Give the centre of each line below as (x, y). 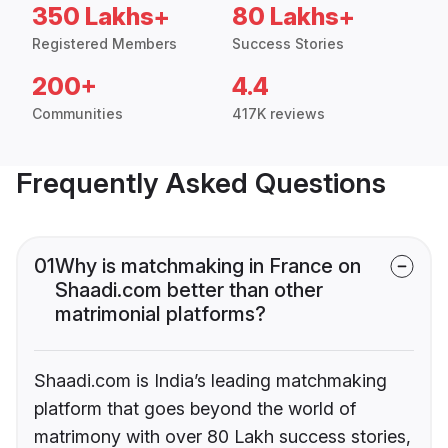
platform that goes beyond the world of (195, 409)
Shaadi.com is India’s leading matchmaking (210, 381)
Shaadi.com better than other (189, 290)
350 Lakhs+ (101, 17)
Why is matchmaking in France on (208, 266)
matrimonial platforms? (160, 314)
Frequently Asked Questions (201, 183)
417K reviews (278, 114)
